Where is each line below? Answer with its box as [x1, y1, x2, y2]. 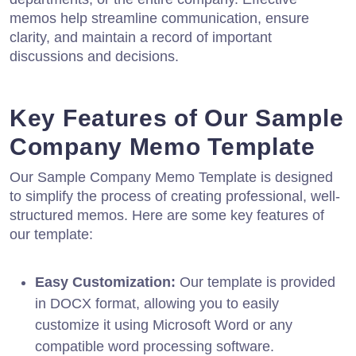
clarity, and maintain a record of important [10, 29, 272, 45]
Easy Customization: [35, 273, 176, 290]
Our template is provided [176, 273, 335, 290]
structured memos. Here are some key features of [10, 207, 324, 223]
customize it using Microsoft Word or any [35, 316, 292, 333]
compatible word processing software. [35, 338, 274, 354]
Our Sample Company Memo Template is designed [10, 168, 333, 185]
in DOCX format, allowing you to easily [35, 295, 279, 311]
